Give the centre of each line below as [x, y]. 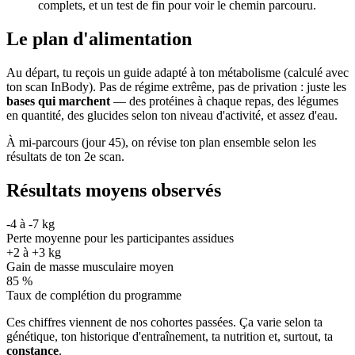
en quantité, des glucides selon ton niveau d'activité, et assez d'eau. [172, 116]
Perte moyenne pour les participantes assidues [120, 238]
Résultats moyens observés [114, 190]
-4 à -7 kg [31, 223]
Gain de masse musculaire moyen [90, 266]
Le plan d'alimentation [99, 39]
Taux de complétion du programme [94, 295]
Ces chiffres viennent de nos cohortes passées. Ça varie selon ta [164, 322]
